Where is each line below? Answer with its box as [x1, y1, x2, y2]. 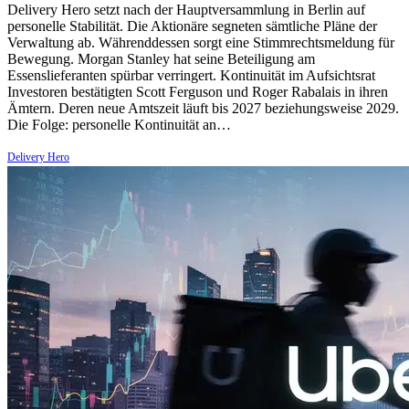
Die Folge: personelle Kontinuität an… [7, 117, 231, 133]
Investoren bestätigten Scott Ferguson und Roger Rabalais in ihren [7, 84, 388, 100]
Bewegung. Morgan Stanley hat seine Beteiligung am [7, 51, 315, 68]
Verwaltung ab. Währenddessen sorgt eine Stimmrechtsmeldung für [7, 35, 394, 51]
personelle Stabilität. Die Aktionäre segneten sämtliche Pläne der [7, 18, 377, 35]
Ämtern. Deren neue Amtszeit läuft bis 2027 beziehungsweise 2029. [7, 100, 399, 117]
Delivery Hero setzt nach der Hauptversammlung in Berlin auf [7, 2, 365, 18]
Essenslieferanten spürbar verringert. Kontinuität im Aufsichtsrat [7, 68, 375, 84]
